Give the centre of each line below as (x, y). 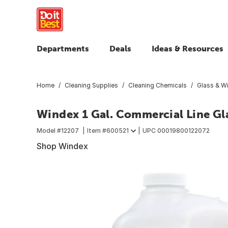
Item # (97, 130)
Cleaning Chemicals (158, 85)
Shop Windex (62, 146)
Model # (49, 130)
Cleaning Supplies (91, 85)
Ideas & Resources (188, 48)
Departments (63, 48)
